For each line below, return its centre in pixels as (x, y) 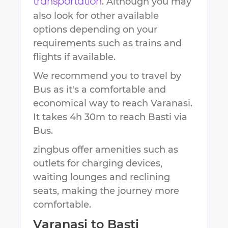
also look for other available (96, 16)
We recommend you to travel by (107, 76)
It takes (51, 117)
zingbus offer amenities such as (106, 150)
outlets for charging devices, (98, 164)
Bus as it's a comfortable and (99, 90)
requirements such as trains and (107, 44)
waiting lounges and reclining (102, 177)
